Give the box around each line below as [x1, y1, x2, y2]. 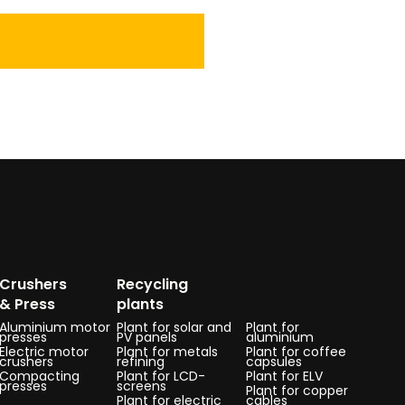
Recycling [116, 274, 188, 295]
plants [116, 294, 164, 315]
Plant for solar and [116, 318, 231, 336]
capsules [245, 353, 302, 371]
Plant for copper [245, 381, 348, 400]
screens [116, 377, 166, 395]
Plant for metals [116, 343, 218, 361]
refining [116, 353, 165, 371]
